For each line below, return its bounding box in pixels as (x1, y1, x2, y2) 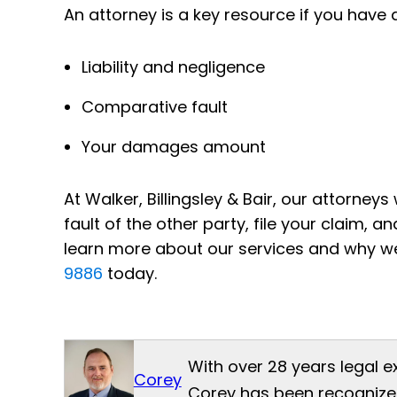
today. (103, 261, 161, 284)
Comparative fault (82, 95, 228, 118)
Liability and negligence (82, 55, 265, 78)
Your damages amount (82, 135, 266, 158)
